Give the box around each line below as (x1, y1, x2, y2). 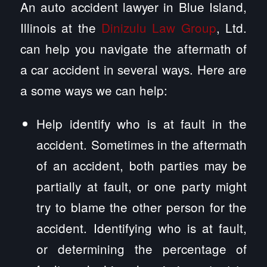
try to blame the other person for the (36, 197, 247, 216)
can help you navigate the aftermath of (20, 39, 247, 57)
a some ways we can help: (20, 81, 167, 99)
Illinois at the (20, 18, 101, 36)
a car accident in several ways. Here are (20, 60, 247, 78)
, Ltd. (216, 18, 247, 36)
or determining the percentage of (36, 239, 247, 257)
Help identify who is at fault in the (36, 114, 247, 132)
